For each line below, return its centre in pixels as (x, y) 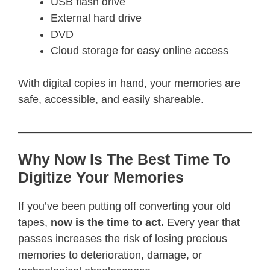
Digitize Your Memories (101, 177)
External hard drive (96, 18)
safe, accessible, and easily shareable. (111, 99)
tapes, (34, 222)
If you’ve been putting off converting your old (124, 206)
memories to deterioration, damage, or (110, 255)
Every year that (202, 222)
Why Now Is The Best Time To (124, 159)
